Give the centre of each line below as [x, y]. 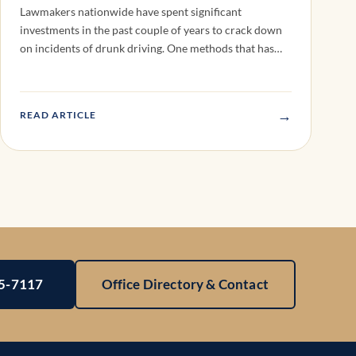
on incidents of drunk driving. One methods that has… [151, 48]
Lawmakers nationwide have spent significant [131, 12]
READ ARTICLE [58, 115]
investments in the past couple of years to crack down [151, 30]
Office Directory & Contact [185, 284]
